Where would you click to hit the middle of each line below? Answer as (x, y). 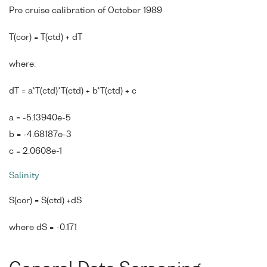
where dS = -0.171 (43, 228)
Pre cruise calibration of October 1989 (86, 11)
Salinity (24, 176)
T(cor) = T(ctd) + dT (46, 38)
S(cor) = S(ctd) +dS (45, 201)
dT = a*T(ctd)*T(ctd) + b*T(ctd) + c (73, 91)
